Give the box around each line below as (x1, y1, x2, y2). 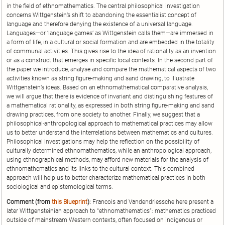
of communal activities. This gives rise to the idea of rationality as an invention (7, 48, 216, 55)
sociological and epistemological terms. (7, 183, 113, 191)
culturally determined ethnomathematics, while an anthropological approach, (7, 147, 211, 155)
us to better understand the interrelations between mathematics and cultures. (7, 129, 213, 137)
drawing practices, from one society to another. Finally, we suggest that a (7, 111, 200, 119)
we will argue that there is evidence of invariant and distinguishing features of (7, 93, 213, 100)
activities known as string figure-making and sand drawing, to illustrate (7, 75, 194, 82)
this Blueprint (52, 198, 87, 206)
